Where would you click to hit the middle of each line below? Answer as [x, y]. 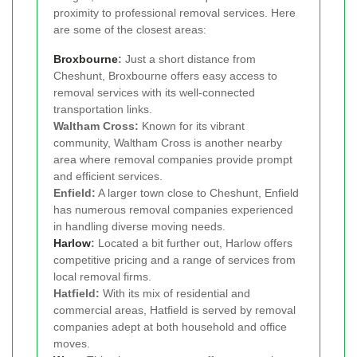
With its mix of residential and [175, 294]
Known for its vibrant [192, 126]
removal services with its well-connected [154, 93]
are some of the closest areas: [130, 30]
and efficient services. [108, 177]
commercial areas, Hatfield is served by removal [175, 310]
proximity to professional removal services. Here [175, 13]
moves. [72, 344]
